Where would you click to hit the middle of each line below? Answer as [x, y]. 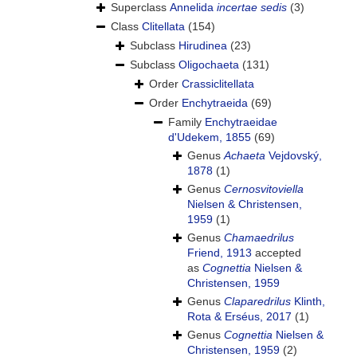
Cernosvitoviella [264, 189]
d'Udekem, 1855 [210, 137]
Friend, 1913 [220, 253]
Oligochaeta [209, 65]
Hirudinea [203, 46]
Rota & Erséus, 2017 [239, 317]
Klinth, [308, 302]
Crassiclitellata [218, 84]
